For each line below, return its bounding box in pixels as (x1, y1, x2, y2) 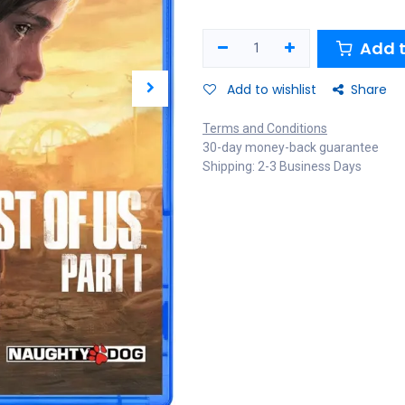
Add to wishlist (227, 80, 316, 99)
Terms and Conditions (202, 121, 327, 136)
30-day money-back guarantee (202, 140, 379, 155)
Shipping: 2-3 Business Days (202, 159, 362, 174)
